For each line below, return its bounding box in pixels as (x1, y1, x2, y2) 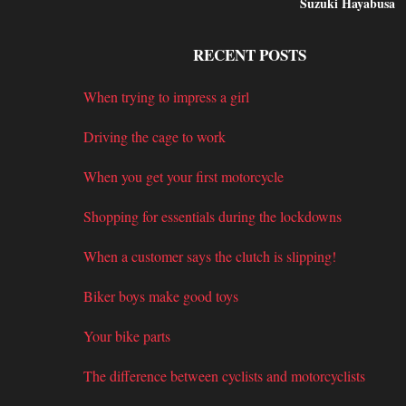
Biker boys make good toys (83, 286, 238, 306)
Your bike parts (83, 326, 170, 346)
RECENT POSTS (192, 43, 306, 67)
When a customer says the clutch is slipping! (83, 246, 336, 266)
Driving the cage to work (83, 127, 226, 147)
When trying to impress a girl (83, 87, 249, 107)
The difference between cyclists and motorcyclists (83, 366, 365, 386)
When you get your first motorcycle (83, 167, 284, 187)
